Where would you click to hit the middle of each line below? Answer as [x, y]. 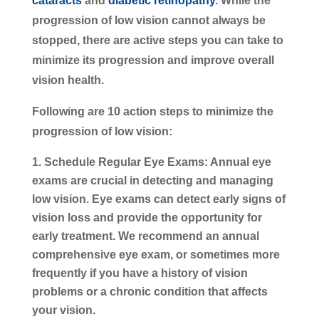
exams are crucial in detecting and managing [152, 180]
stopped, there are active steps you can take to [157, 40]
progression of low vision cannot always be [148, 20]
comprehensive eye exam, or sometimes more [156, 254]
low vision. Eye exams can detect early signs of [158, 199]
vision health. [68, 80]
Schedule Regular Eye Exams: [126, 162]
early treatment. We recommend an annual [145, 236]
